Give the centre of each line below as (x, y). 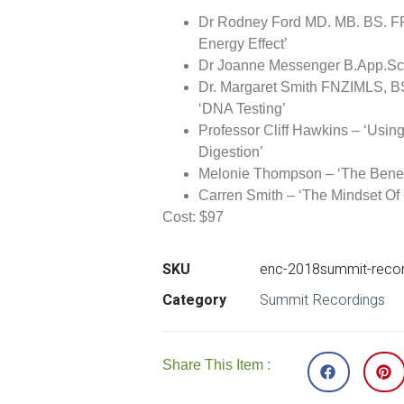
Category (195, 301)
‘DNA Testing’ (243, 108)
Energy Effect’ (243, 43)
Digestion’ (231, 151)
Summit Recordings (323, 301)
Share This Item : (217, 365)
